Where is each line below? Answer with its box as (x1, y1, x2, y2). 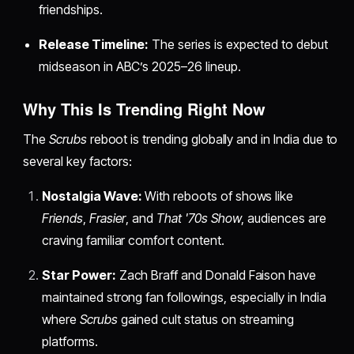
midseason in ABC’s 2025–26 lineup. (39, 58, 241, 75)
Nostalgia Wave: (42, 188, 142, 205)
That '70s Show (156, 210, 242, 227)
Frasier (88, 210, 126, 227)
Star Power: (42, 267, 116, 284)
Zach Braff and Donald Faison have (115, 267, 317, 284)
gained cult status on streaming (117, 311, 295, 328)
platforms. (42, 333, 98, 350)
